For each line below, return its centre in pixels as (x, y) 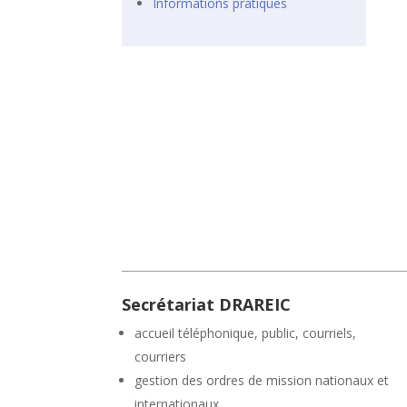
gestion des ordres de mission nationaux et (262, 381)
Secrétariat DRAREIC (207, 305)
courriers (161, 357)
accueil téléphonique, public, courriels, (246, 333)
